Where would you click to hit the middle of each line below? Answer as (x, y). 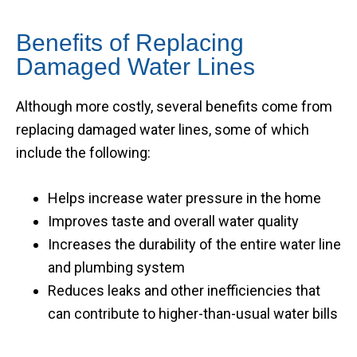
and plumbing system (116, 267)
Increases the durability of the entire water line (194, 244)
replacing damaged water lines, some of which (163, 129)
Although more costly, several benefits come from (174, 106)
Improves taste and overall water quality (173, 221)
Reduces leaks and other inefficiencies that (184, 290)
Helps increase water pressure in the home (184, 198)
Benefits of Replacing (130, 43)
